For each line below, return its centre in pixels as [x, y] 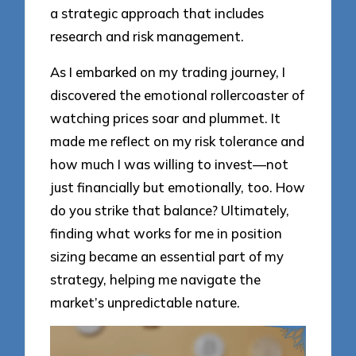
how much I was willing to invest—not [170, 164]
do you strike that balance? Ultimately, [170, 210]
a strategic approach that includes [157, 14]
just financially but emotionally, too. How [178, 187]
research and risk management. [147, 37]
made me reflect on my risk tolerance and [178, 141]
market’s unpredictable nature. [145, 302]
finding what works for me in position [166, 233]
